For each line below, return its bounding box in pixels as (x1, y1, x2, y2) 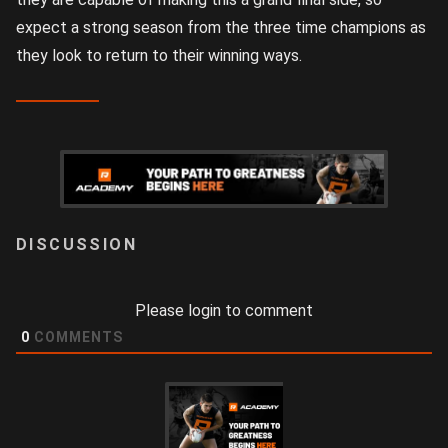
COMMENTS (30, 329, 123, 346)
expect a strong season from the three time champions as (16, 18, 426, 38)
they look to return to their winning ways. (16, 46, 302, 66)
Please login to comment (135, 301, 313, 321)
